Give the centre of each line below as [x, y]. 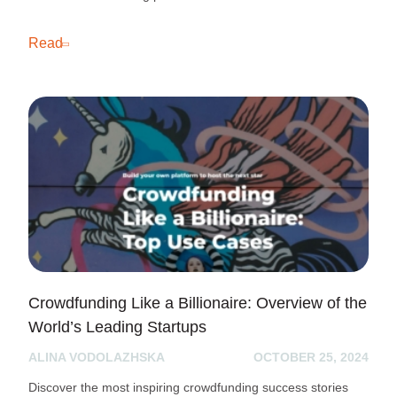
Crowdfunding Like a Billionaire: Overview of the [198, 303]
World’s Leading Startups [117, 327]
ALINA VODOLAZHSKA [97, 357]
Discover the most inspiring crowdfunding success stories [188, 387]
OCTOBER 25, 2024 [311, 357]
